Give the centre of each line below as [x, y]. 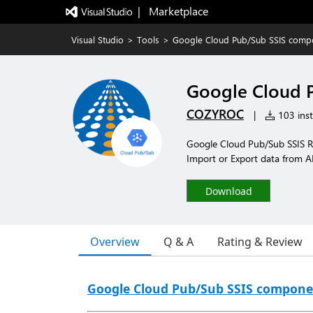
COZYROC [215, 114]
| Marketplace [173, 11]
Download [228, 191]
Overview [115, 241]
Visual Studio [97, 39]
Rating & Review [260, 242]
